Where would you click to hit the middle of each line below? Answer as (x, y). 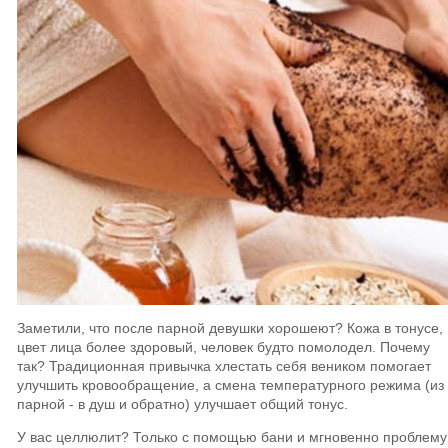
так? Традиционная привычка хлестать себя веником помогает (224, 366)
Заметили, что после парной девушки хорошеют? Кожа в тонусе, (230, 328)
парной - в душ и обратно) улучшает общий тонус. (182, 404)
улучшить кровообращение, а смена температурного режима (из (230, 385)
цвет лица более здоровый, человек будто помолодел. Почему (223, 347)
